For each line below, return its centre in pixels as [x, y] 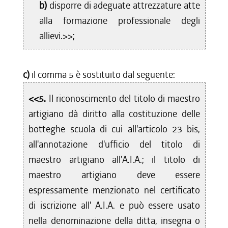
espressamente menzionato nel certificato [115, 190]
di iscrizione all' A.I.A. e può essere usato [115, 205]
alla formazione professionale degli [120, 21]
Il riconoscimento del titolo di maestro [124, 98]
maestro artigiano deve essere [115, 175]
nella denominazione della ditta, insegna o [115, 221]
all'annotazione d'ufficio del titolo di [115, 144]
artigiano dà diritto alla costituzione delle [115, 114]
